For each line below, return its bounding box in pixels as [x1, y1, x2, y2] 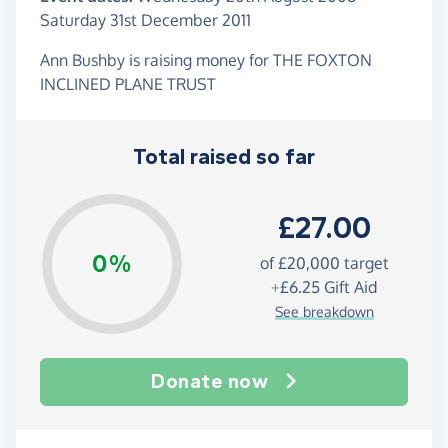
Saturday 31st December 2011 [40, 10, 251, 31]
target [339, 252, 389, 273]
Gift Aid [320, 276, 377, 297]
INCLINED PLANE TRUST [40, 74, 216, 95]
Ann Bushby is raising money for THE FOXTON [40, 50, 372, 71]
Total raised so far [133, 144, 315, 171]
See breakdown [274, 302, 374, 320]
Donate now [151, 370, 269, 394]
